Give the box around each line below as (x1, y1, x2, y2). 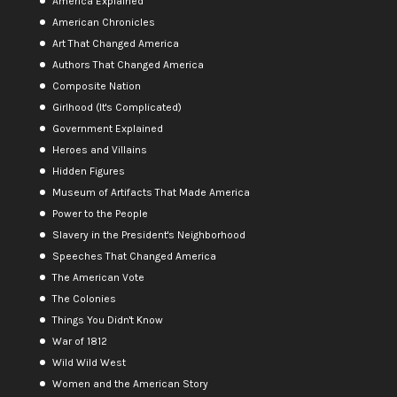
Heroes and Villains (51, 143, 147, 156)
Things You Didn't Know (51, 313, 163, 326)
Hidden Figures (51, 164, 125, 177)
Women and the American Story (51, 377, 208, 390)
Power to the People (51, 206, 148, 220)
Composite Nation (51, 79, 141, 92)
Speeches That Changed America (51, 249, 216, 262)
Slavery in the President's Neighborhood (51, 228, 245, 241)
